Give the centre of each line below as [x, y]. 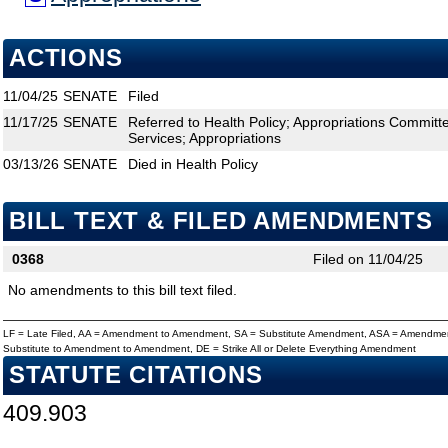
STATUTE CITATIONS [136, 375]
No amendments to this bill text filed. [122, 290]
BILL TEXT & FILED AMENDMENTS [221, 221]
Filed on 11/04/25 [368, 259]
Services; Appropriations [204, 138]
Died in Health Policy [193, 164]
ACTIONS [66, 58]
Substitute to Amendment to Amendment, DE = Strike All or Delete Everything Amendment [209, 349]
